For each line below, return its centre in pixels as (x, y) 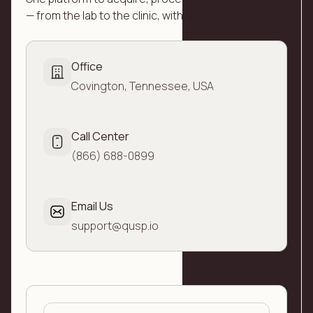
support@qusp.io (115, 226)
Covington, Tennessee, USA (143, 86)
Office (87, 66)
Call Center (100, 136)
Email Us (92, 206)
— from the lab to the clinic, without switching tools (153, 15)
